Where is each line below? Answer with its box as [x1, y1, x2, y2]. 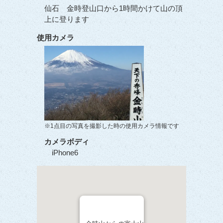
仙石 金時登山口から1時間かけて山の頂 [44, 4, 183, 12]
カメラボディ [44, 137, 89, 146]
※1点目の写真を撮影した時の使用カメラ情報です [44, 122, 179, 129]
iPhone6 [52, 148, 78, 157]
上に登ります [44, 15, 89, 23]
